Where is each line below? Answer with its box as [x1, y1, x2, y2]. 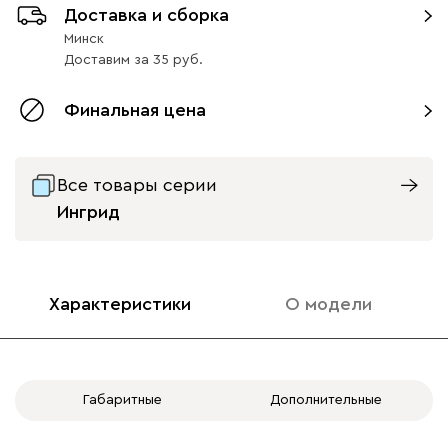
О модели [285, 294, 372, 313]
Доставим [64, 52, 130, 67]
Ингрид [57, 202, 120, 221]
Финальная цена [64, 100, 206, 119]
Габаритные [82, 392, 162, 407]
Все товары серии [57, 175, 217, 194]
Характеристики [48, 294, 191, 313]
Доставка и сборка [64, 5, 229, 24]
